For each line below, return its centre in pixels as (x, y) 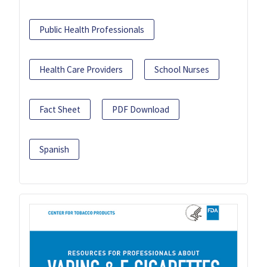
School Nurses (182, 69)
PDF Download (141, 109)
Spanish (54, 149)
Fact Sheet (60, 109)
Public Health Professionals (92, 29)
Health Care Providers (81, 69)
